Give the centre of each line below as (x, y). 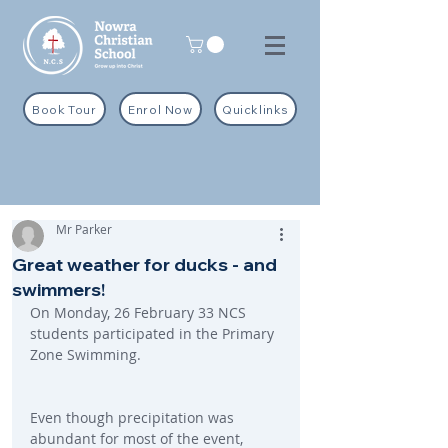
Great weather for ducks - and (144, 265)
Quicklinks (255, 109)
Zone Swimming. (85, 355)
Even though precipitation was (134, 418)
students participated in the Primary (154, 334)
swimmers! (58, 290)
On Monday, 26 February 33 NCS (140, 313)
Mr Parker (84, 229)
